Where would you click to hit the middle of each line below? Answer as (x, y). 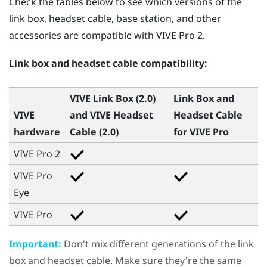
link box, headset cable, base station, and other (115, 18)
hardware (37, 131)
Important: (35, 243)
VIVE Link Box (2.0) (113, 98)
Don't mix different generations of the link (158, 243)
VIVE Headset (122, 115)
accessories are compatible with (83, 35)
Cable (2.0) (94, 131)
